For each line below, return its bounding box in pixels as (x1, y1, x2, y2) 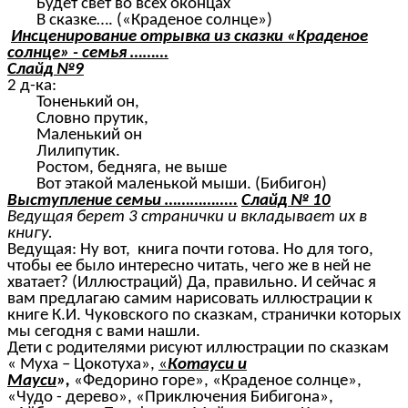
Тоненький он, (7, 94, 139, 112)
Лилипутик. (7, 143, 120, 161)
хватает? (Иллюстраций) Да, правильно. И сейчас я (7, 274, 376, 292)
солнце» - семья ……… (7, 45, 168, 63)
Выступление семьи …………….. (7, 192, 238, 210)
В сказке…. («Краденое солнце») (7, 12, 280, 30)
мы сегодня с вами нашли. (7, 323, 200, 342)
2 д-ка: (7, 77, 56, 96)
